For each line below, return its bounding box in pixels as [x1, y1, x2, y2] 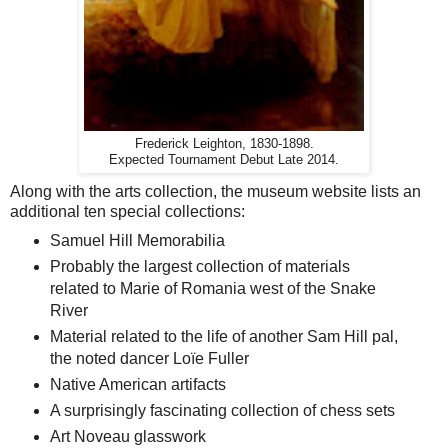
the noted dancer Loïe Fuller [49, 350, 249, 368]
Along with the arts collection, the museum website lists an [10, 183, 421, 201]
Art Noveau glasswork [49, 428, 206, 446]
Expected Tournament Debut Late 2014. [109, 153, 339, 168]
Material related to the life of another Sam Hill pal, [49, 328, 398, 346]
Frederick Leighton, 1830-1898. [134, 137, 314, 152]
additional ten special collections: [10, 203, 245, 221]
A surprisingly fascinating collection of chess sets [49, 402, 395, 420]
